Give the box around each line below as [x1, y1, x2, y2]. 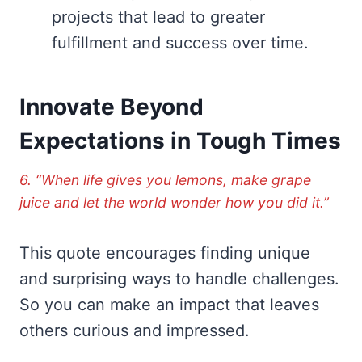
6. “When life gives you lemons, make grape [19, 170, 311, 188]
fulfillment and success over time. [52, 32, 309, 53]
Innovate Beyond [19, 92, 204, 120]
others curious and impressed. [19, 320, 250, 340]
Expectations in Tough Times [19, 126, 341, 154]
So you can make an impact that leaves [19, 294, 319, 314]
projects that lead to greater [52, 6, 265, 27]
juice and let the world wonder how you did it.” [19, 193, 329, 211]
